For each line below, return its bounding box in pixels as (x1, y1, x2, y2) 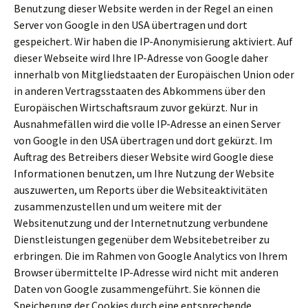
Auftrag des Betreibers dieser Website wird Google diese (14, 150, 274, 164)
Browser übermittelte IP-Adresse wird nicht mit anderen (14, 265, 278, 279)
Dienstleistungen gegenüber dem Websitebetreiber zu (14, 232, 269, 246)
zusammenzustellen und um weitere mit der (14, 199, 221, 213)
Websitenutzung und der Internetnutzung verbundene (14, 216, 268, 230)
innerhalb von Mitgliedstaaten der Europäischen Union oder (14, 67, 294, 81)
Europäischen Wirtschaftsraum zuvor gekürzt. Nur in (14, 100, 258, 114)
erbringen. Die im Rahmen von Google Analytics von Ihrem (14, 249, 287, 263)
